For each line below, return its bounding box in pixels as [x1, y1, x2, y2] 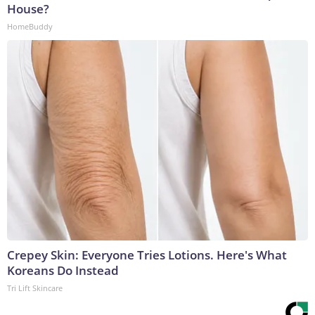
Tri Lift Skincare [7, 282, 63, 293]
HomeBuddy [7, 20, 53, 32]
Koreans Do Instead [7, 262, 119, 278]
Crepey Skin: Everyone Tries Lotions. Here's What [7, 246, 287, 263]
